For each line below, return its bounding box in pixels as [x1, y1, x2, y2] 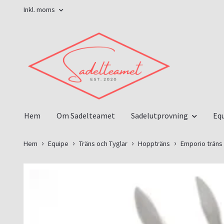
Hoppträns [138, 138, 170, 148]
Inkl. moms [23, 5, 56, 14]
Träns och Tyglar [79, 138, 127, 148]
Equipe [48, 138, 68, 148]
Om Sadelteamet [56, 110, 115, 120]
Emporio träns [180, 138, 222, 148]
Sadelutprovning [131, 110, 188, 120]
